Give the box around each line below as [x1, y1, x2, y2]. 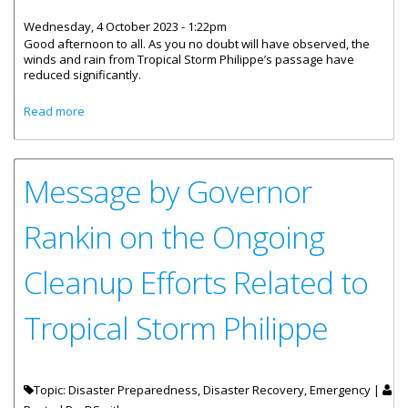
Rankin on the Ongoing [24, 216, 324, 258]
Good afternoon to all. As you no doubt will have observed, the [24, 36, 370, 52]
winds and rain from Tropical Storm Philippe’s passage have [24, 51, 354, 67]
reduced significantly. [24, 66, 144, 83]
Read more [24, 103, 85, 119]
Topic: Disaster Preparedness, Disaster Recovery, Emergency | [34, 382, 382, 398]
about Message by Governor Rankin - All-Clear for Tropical [85, 100, 405, 117]
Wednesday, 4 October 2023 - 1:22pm [24, 18, 227, 35]
